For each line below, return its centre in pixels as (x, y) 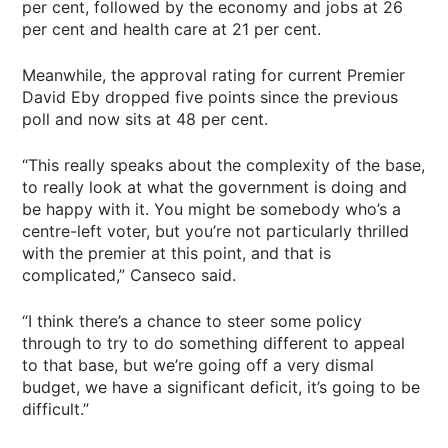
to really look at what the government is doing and (215, 187)
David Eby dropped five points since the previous (210, 97)
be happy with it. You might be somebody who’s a (212, 209)
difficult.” (56, 409)
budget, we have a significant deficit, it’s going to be (221, 387)
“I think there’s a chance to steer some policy (192, 321)
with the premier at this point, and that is (177, 253)
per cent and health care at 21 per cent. (172, 29)
